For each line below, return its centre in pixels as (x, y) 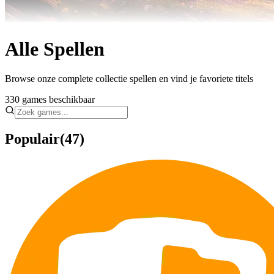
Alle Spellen (55, 49)
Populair (32, 139)
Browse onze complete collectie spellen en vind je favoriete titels (129, 79)
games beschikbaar (57, 100)
